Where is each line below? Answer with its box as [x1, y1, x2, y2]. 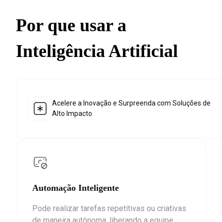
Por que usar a [16, 15, 126, 35]
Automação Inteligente [32, 182, 119, 193]
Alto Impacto [52, 109, 92, 117]
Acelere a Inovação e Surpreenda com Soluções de [52, 99, 211, 107]
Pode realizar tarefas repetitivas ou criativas [32, 203, 186, 213]
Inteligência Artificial [16, 41, 178, 61]
